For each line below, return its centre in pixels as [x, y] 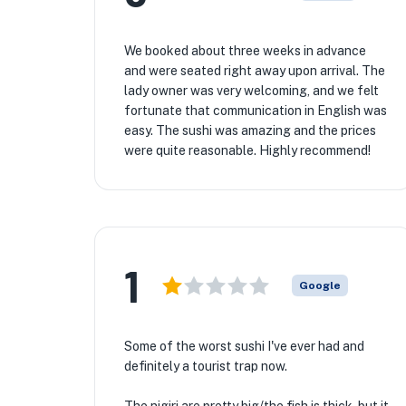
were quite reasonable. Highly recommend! [247, 150]
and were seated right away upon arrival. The [255, 71]
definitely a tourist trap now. [206, 366]
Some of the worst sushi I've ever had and [244, 346]
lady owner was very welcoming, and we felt [251, 91]
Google [320, 285]
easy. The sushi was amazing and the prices [250, 130]
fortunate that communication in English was [256, 111]
